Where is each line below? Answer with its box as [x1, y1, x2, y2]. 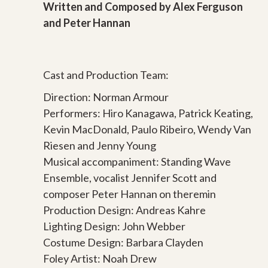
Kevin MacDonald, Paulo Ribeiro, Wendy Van [43, 122, 251, 136]
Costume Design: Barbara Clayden [43, 235, 203, 249]
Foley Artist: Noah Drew [43, 251, 157, 265]
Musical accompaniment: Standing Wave [43, 154, 231, 168]
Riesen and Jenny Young [43, 138, 156, 152]
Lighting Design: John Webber [43, 219, 185, 233]
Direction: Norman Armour [43, 90, 169, 103]
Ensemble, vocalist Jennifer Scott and [43, 170, 217, 184]
